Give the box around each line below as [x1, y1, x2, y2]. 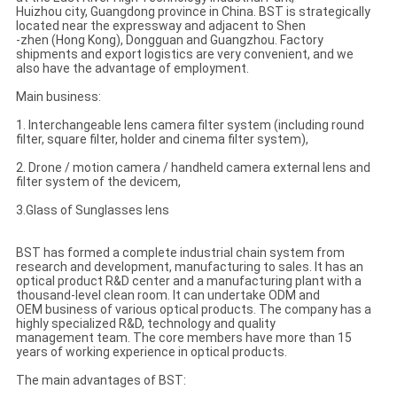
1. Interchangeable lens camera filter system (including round [15, 118, 364, 133]
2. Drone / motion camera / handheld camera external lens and [15, 160, 370, 175]
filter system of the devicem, [15, 175, 181, 190]
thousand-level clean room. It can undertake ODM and [15, 288, 320, 303]
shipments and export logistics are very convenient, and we [15, 47, 354, 62]
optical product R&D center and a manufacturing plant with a [15, 274, 362, 289]
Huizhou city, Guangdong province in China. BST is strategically [15, 4, 370, 19]
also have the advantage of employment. [15, 61, 249, 76]
